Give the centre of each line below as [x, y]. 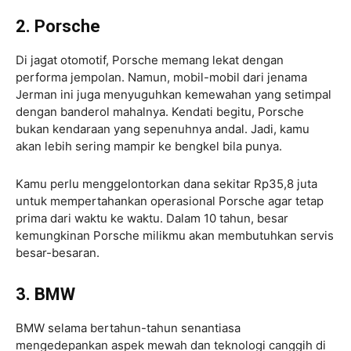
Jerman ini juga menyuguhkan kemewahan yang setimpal [174, 94]
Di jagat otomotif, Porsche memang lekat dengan [150, 60]
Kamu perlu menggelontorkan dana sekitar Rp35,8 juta [166, 183]
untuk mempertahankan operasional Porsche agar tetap [170, 201]
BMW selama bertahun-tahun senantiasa [128, 327]
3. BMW [45, 294]
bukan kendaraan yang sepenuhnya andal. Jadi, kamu [163, 128]
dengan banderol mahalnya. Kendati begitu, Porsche [160, 111]
